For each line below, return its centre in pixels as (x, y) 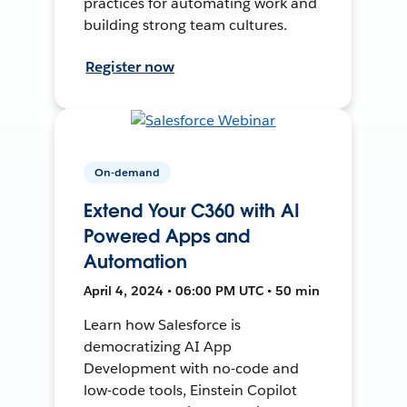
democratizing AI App (158, 346)
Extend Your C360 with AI (192, 210)
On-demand (128, 172)
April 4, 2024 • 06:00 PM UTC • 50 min (202, 290)
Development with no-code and (191, 368)
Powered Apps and (167, 236)
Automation (135, 261)
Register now (130, 66)
